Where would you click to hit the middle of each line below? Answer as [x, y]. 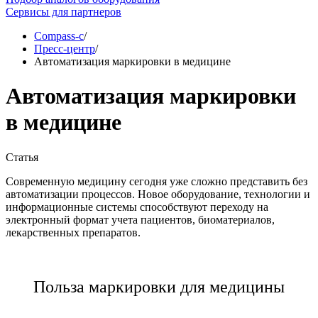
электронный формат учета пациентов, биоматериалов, [140, 219]
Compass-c [59, 36]
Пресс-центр [65, 49]
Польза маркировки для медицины [159, 286]
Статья [22, 157]
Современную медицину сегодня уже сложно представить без [157, 181]
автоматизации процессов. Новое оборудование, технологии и [158, 194]
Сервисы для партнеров [64, 12]
